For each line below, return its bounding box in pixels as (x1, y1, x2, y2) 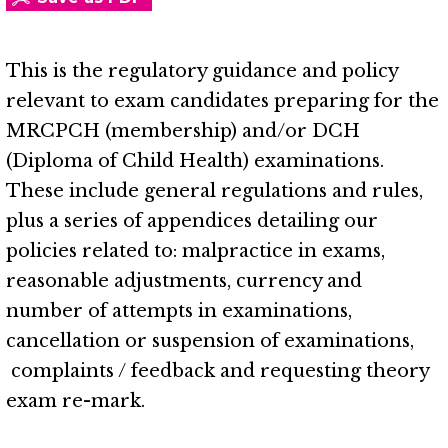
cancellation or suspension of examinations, (6, 330, 414, 352)
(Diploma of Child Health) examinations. (6, 150, 384, 172)
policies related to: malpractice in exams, (6, 240, 385, 262)
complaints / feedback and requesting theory (6, 360, 429, 382)
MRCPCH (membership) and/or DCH (6, 120, 360, 142)
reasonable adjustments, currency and (6, 270, 362, 292)
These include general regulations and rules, (6, 180, 423, 202)
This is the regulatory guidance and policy (6, 60, 398, 82)
